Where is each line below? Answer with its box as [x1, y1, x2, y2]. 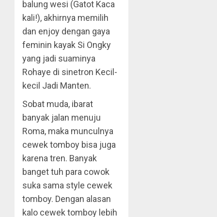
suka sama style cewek [22, 180, 112, 190]
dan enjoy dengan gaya [22, 26, 110, 36]
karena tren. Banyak [22, 153, 97, 163]
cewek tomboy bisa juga [22, 139, 116, 150]
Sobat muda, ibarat [22, 99, 93, 109]
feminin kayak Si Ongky [22, 40, 111, 50]
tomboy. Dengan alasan [22, 194, 111, 204]
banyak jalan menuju [22, 112, 101, 123]
